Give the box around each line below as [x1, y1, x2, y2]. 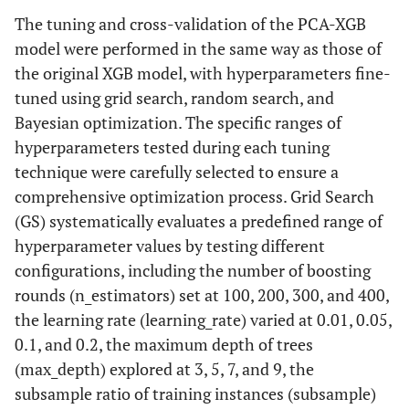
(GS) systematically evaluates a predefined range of [15, 210, 383, 233]
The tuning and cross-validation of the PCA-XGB [15, 13, 366, 36]
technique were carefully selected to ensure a [15, 161, 339, 184]
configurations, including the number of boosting [15, 259, 371, 282]
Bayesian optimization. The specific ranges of [15, 111, 341, 134]
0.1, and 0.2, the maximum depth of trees [15, 333, 313, 356]
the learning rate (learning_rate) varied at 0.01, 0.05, [15, 309, 392, 331]
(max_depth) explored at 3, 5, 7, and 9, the [15, 358, 314, 381]
